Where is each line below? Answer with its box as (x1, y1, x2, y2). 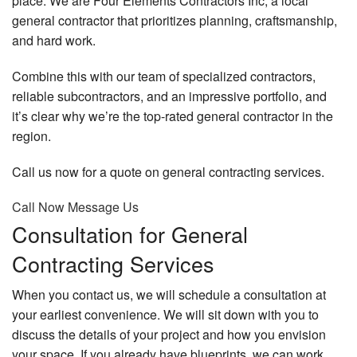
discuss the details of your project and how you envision (12, 325, 326, 344)
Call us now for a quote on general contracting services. (12, 163, 324, 182)
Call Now (12, 198, 68, 217)
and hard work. (12, 31, 96, 50)
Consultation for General (12, 218, 248, 250)
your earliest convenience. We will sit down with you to (12, 305, 319, 324)
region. (12, 127, 51, 146)
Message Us (68, 198, 139, 217)
